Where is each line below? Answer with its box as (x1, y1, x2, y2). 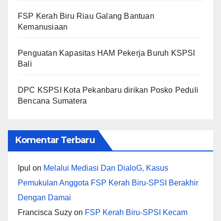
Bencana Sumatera (18, 96, 87, 105)
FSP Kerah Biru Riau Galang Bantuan (18, 11, 154, 20)
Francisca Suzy (18, 208, 72, 217)
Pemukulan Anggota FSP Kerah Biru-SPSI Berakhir (18, 178, 198, 187)
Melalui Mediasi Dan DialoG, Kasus (43, 163, 168, 172)
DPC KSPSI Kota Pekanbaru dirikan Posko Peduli (18, 85, 199, 94)
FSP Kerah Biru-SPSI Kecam (85, 208, 187, 217)
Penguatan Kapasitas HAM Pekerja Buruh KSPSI (18, 48, 195, 57)
